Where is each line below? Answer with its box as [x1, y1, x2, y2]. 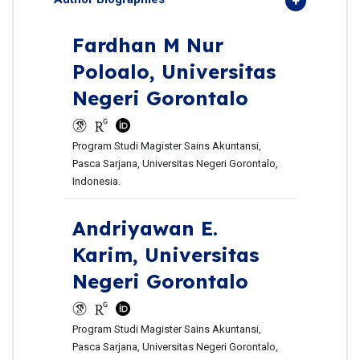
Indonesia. [72, 174, 121, 187]
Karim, [72, 242, 145, 267]
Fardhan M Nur [72, 32, 223, 57]
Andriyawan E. [72, 215, 218, 240]
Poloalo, [72, 59, 162, 84]
